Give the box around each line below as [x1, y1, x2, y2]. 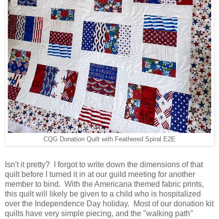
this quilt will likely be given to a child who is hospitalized [5, 190, 201, 198]
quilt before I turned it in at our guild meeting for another [5, 170, 195, 179]
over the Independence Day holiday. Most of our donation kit [5, 199, 214, 208]
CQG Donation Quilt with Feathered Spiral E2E [44, 136, 175, 143]
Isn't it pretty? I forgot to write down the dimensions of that [5, 160, 203, 169]
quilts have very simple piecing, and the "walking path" [5, 209, 193, 218]
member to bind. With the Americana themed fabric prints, [5, 180, 204, 189]
